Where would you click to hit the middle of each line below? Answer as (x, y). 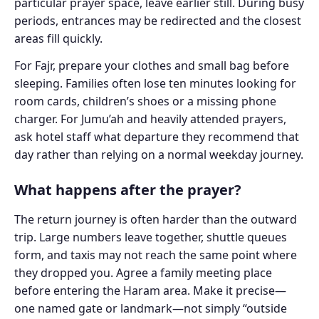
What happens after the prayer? (128, 190)
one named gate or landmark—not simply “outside (151, 308)
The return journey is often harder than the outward (156, 219)
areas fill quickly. (58, 39)
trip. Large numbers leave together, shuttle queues (151, 237)
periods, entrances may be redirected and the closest (158, 21)
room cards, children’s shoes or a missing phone (145, 101)
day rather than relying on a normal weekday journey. (159, 155)
